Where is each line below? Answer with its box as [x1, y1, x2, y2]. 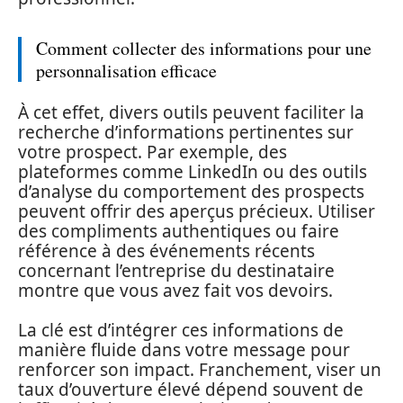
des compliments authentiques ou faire [18, 219, 339, 243]
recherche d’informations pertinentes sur [18, 120, 354, 144]
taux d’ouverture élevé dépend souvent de [18, 378, 363, 401]
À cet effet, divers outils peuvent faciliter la [18, 100, 364, 124]
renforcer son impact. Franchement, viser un [18, 358, 381, 381]
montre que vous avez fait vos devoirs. [18, 278, 333, 302]
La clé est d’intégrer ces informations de [18, 318, 344, 342]
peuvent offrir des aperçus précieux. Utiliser [18, 199, 375, 223]
